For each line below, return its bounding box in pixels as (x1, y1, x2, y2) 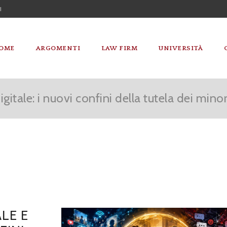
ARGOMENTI (35, 45, 80, 52)
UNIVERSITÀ (159, 45, 203, 52)
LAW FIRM (101, 45, 137, 52)
